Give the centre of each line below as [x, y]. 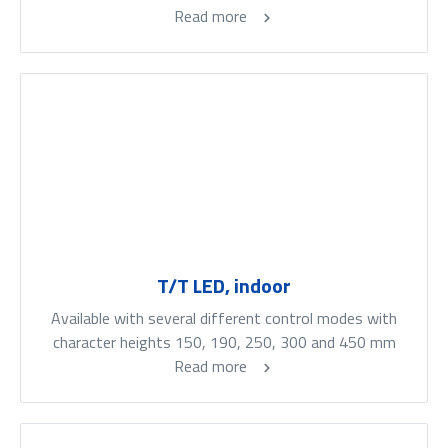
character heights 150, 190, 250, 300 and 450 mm [224, 342]
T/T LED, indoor [224, 286]
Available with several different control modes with [224, 318]
